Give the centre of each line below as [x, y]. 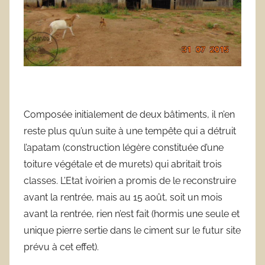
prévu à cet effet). [61, 247]
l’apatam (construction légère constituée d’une [124, 147]
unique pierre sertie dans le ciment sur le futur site [132, 230]
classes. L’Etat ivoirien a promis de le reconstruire [130, 180]
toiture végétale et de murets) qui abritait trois [123, 164]
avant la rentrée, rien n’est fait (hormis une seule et [132, 214]
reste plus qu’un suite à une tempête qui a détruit [130, 131]
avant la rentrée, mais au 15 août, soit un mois [123, 197]
